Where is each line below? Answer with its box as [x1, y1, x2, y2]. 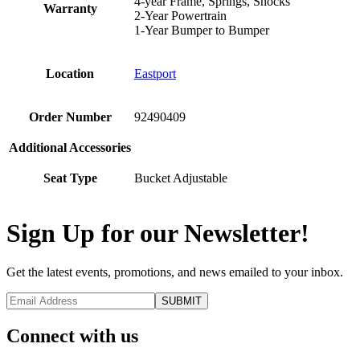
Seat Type [43, 171, 97, 186]
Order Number [28, 110, 112, 125]
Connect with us [6, 325, 138, 347]
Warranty [43, 2, 97, 16]
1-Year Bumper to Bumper [134, 23, 269, 38]
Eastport [134, 67, 176, 81]
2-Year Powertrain [134, 9, 227, 23]
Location [46, 67, 94, 81]
